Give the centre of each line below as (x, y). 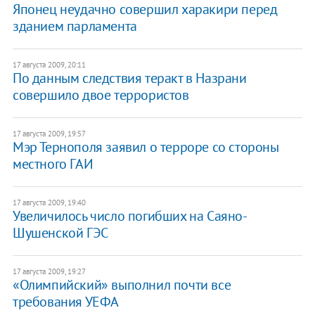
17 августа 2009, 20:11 (49, 65)
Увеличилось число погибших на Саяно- (130, 216)
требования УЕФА (65, 302)
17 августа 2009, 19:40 (49, 203)
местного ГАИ (53, 164)
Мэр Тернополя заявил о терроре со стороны (146, 147)
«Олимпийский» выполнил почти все (122, 285)
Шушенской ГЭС (60, 233)
